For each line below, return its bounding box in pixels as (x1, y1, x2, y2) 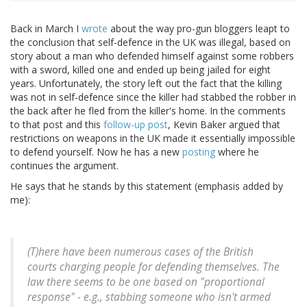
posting (182, 145, 215, 159)
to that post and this (10, 118, 103, 132)
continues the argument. (10, 159, 119, 173)
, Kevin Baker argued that (168, 118, 280, 132)
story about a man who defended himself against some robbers (10, 49, 294, 63)
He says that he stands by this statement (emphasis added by (10, 180, 283, 193)
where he (215, 145, 259, 159)
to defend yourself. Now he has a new (10, 145, 182, 159)
